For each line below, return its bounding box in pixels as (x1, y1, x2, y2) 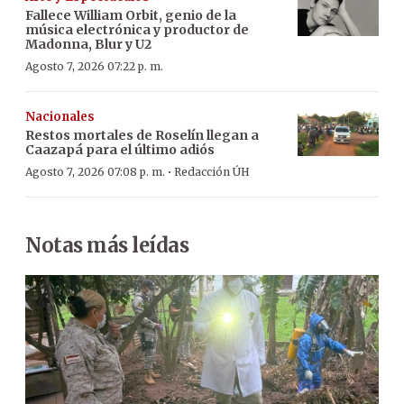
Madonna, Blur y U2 (25, 36, 151, 53)
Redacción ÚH (174, 165, 250, 179)
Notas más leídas (25, 233, 188, 259)
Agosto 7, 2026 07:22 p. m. (25, 60, 163, 74)
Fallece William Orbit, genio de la (25, 7, 236, 24)
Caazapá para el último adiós (25, 142, 215, 159)
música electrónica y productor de (25, 22, 249, 39)
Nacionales (25, 109, 95, 125)
